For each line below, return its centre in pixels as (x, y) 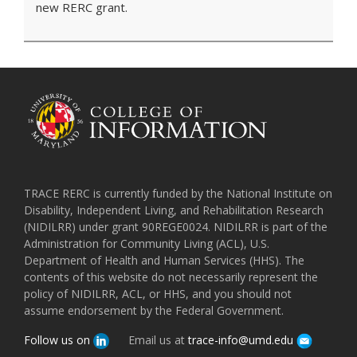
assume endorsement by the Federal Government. (154, 311)
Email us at (158, 340)
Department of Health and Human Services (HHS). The (164, 261)
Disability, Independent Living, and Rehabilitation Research (174, 210)
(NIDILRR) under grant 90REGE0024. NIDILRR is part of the (176, 227)
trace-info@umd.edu (242, 340)
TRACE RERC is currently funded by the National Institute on (178, 194)
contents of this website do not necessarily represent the (171, 277)
